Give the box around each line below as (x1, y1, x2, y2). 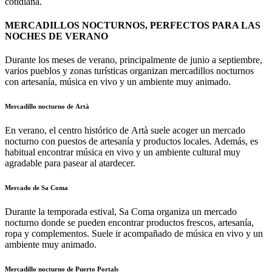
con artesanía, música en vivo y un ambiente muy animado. (5, 76, 233, 87)
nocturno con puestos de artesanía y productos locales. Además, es (5, 136, 258, 147)
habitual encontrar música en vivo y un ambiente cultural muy (5, 147, 240, 158)
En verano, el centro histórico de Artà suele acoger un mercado (5, 125, 245, 136)
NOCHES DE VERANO (5, 30, 108, 41)
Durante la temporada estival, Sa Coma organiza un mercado (5, 206, 237, 217)
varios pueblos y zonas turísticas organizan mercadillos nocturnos (5, 66, 254, 76)
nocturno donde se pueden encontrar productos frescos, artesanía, (5, 217, 254, 228)
